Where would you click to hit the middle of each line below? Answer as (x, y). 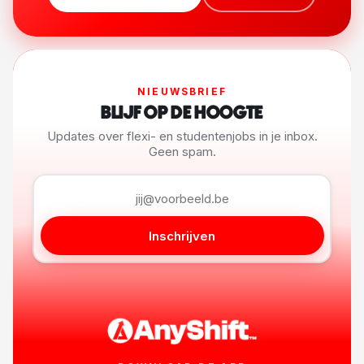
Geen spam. (182, 151)
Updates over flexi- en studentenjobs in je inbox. (182, 136)
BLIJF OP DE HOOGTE (182, 113)
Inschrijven (182, 236)
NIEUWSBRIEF (182, 91)
